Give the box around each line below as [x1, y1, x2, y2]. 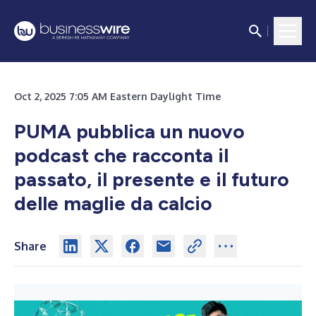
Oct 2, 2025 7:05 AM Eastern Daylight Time [14, 90, 221, 102]
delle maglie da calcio [14, 191, 212, 215]
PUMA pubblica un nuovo [14, 119, 245, 143]
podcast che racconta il [14, 143, 229, 167]
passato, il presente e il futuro [14, 167, 289, 191]
